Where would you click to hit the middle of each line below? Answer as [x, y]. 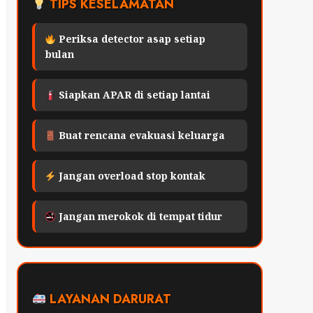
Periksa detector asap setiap [131, 39]
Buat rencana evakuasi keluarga [141, 136]
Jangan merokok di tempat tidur [139, 217]
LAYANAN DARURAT [109, 299]
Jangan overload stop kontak [131, 176]
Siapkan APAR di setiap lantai [133, 95]
